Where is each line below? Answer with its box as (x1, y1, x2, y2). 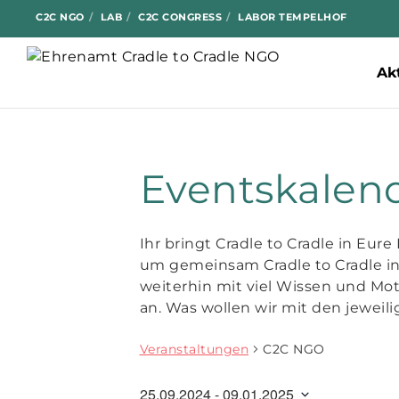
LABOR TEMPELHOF (238, 10, 347, 23)
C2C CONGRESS (138, 10, 222, 23)
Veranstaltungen (139, 340, 248, 357)
